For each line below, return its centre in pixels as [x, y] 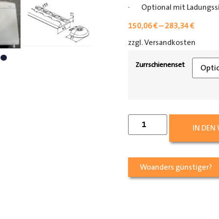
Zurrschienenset [160, 65]
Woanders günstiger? [176, 167]
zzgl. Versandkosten [162, 43]
